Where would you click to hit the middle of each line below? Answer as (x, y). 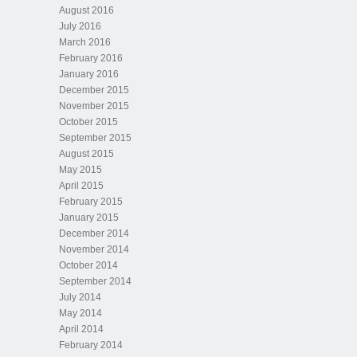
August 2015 (86, 154)
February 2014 (91, 345)
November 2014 (94, 249)
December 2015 (94, 90)
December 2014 (94, 233)
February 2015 (91, 202)
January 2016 (89, 74)
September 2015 (95, 138)
